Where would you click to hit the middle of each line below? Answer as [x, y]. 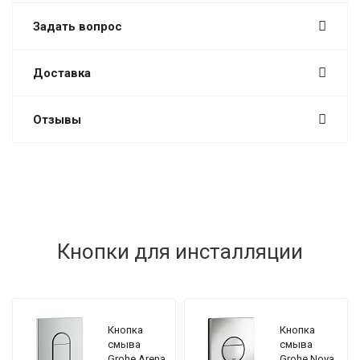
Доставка [62, 73]
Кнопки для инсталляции [180, 252]
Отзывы [57, 120]
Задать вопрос [78, 27]
